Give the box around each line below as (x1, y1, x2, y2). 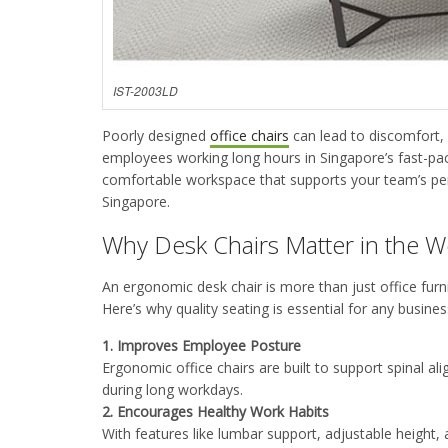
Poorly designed (102, 125, 210, 145)
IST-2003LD (113, 81, 178, 99)
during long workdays (102, 379, 240, 399)
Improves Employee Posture (117, 335, 309, 355)
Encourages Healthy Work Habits (117, 401, 337, 421)
